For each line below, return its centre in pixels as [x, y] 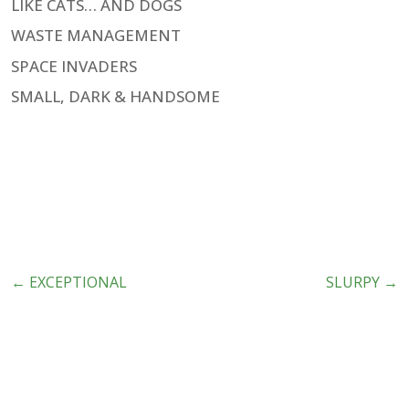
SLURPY [353, 282]
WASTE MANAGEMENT [96, 36]
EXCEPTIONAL [78, 282]
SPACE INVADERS [74, 66]
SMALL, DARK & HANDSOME [115, 97]
